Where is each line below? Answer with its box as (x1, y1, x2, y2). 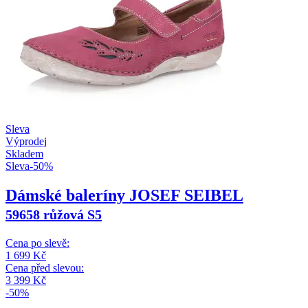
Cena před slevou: (5, 262, 84, 274)
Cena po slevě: (5, 237, 69, 250)
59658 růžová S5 (5, 207, 102, 223)
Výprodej (5, 135, 47, 148)
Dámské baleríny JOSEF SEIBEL (5, 186, 243, 205)
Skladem (5, 148, 43, 160)
